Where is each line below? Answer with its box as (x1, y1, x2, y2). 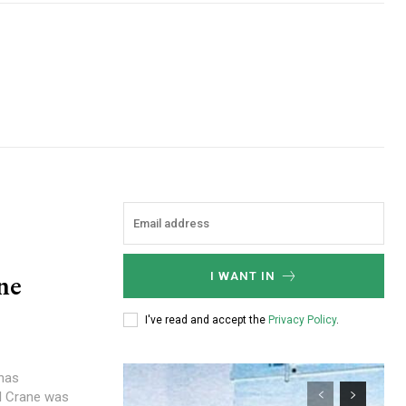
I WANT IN (209, 269, 275, 283)
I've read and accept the (145, 313, 268, 326)
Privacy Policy (268, 313, 336, 326)
